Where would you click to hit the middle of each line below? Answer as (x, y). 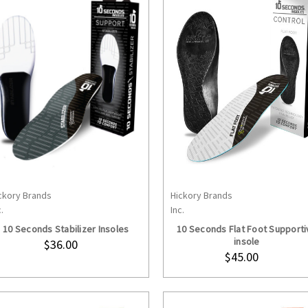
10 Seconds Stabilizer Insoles (66, 229)
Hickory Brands (202, 196)
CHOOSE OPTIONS (76, 205)
